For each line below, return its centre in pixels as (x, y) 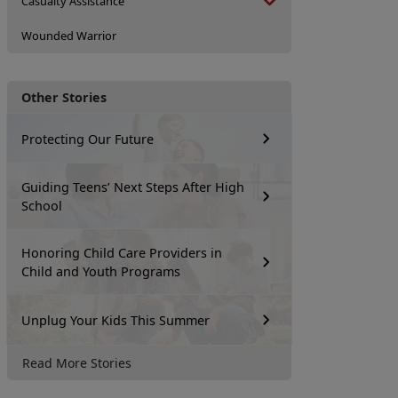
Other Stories (64, 97)
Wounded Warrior (69, 36)
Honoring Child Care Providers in (122, 253)
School (42, 206)
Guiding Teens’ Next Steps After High (133, 187)
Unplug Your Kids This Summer (115, 320)
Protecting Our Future (88, 139)
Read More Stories (77, 362)
